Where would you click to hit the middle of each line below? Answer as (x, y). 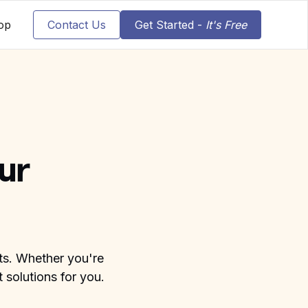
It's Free (226, 25)
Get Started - (170, 25)
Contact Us (76, 25)
